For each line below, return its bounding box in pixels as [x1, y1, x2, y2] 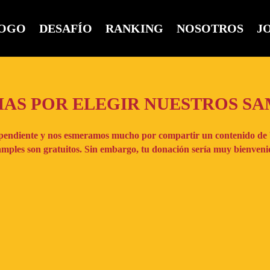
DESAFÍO [39, 22, 92, 35]
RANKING [105, 22, 163, 35]
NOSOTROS [176, 22, 243, 35]
